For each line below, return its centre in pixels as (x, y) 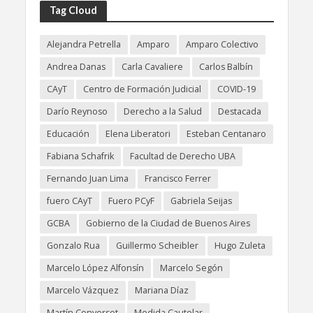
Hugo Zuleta (240, 245)
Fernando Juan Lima (87, 178)
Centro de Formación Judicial (142, 89)
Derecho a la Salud (162, 111)
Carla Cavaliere (152, 66)
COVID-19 (236, 89)
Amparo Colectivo (222, 44)
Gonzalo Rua (73, 245)
